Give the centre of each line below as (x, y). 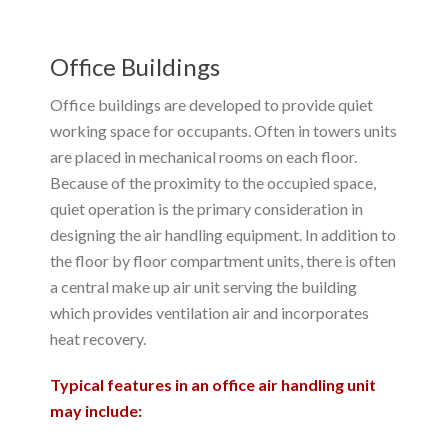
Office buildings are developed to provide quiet (211, 104)
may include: (96, 410)
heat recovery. (98, 338)
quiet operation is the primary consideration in (206, 208)
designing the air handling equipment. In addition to (223, 234)
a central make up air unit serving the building (203, 286)
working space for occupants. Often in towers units (223, 130)
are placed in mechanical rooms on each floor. (203, 156)
